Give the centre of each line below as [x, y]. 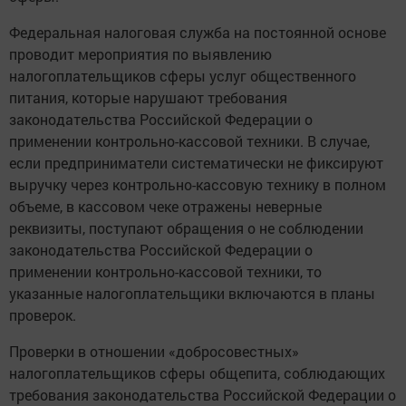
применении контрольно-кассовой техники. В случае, [189, 141]
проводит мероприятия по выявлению [140, 54]
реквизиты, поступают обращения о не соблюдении [186, 228]
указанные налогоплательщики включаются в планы [192, 294]
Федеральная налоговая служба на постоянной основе [198, 33]
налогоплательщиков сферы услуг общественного [183, 76]
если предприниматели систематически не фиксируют [196, 163]
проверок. [43, 315]
